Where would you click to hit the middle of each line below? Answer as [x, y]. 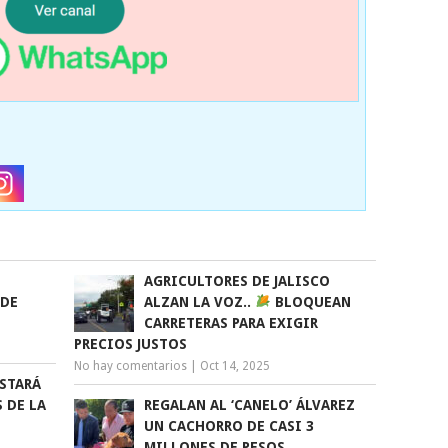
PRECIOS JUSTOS [131, 343]
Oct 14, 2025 [235, 365]
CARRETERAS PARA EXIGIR [231, 322]
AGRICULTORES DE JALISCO [237, 280]
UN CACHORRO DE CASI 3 [229, 425]
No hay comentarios [131, 365]
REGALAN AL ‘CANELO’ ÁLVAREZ [250, 404]
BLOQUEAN [311, 301]
